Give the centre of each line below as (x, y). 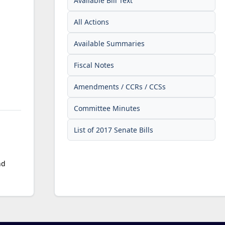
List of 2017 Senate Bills (114, 130)
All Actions (92, 22)
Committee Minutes (107, 108)
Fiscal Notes (94, 65)
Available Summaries (109, 43)
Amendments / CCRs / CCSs (120, 86)
